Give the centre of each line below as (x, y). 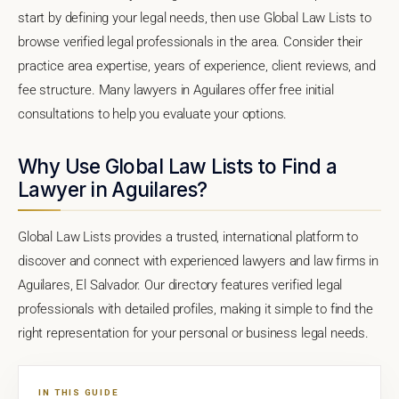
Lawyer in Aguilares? (113, 189)
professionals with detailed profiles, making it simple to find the (195, 309)
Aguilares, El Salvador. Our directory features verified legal (180, 285)
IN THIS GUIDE (79, 392)
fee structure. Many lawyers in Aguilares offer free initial (176, 90)
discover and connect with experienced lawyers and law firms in (199, 261)
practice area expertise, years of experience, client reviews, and (197, 65)
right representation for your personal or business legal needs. (193, 333)
